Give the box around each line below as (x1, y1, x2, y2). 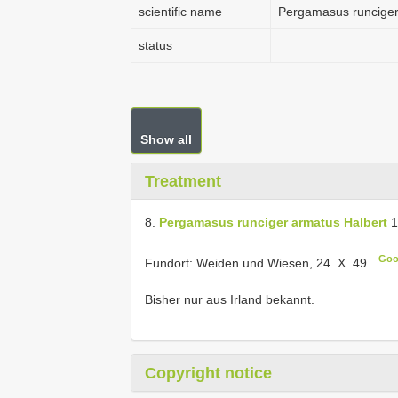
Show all (140, 132, 192, 147)
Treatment (145, 172, 221, 190)
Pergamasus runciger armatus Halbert (159, 215, 387, 229)
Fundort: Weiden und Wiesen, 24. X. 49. (145, 255, 370, 270)
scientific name (139, 4, 222, 19)
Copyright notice (145, 363, 272, 382)
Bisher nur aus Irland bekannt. (145, 291, 314, 306)
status (139, 38, 172, 52)
